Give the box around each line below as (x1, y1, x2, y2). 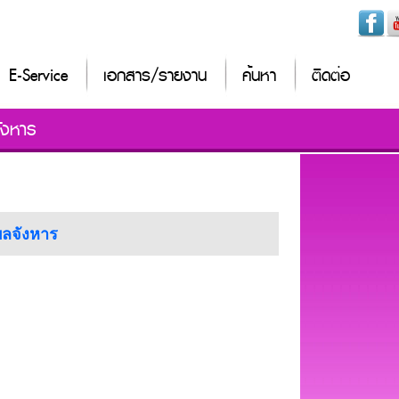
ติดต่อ (312, 63, 350, 89)
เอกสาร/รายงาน (103, 63, 207, 89)
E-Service (9, 63, 68, 89)
